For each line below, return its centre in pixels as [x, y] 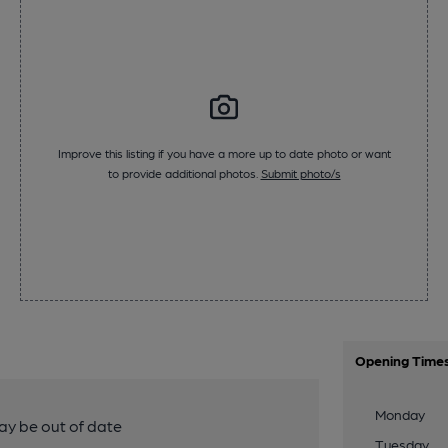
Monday [400, 414]
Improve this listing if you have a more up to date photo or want [224, 153]
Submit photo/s [300, 173]
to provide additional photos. [184, 173]
